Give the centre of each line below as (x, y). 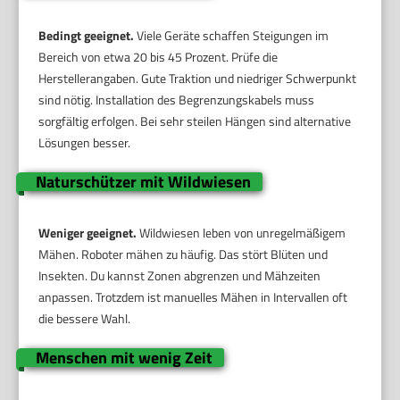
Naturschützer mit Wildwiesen (143, 181)
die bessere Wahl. (85, 318)
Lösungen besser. (85, 142)
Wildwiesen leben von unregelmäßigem (242, 232)
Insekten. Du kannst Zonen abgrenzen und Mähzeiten (180, 275)
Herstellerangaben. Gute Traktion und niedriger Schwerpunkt (198, 78)
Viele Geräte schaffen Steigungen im (232, 35)
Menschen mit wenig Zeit (124, 357)
